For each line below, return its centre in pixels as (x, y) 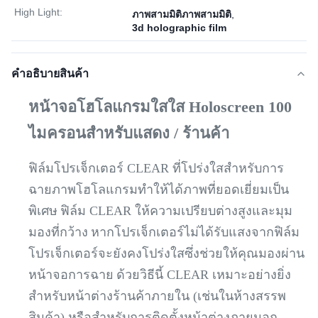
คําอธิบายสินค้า (50, 73)
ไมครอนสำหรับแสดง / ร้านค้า (129, 133)
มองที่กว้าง (58, 232)
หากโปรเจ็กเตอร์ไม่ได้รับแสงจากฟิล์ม (195, 232)
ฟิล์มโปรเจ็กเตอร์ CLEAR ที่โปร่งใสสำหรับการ (156, 168)
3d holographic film (179, 28)
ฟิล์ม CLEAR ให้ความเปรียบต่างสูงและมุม (176, 211)
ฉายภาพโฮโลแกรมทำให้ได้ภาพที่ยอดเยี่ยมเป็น (159, 190)
